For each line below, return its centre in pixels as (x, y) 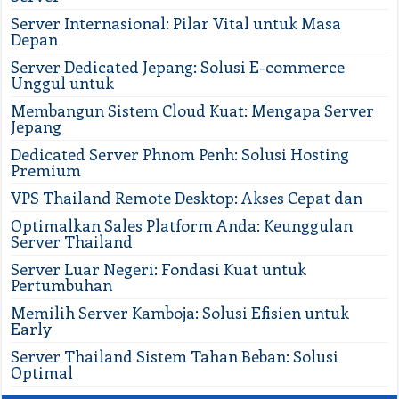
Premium (46, 171)
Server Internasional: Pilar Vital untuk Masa (176, 24)
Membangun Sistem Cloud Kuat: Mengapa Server (193, 111)
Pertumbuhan (62, 285)
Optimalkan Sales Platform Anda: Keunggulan (182, 226)
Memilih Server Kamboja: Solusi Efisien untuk (180, 313)
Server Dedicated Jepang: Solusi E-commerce (178, 67)
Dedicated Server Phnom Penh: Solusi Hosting (180, 155)
